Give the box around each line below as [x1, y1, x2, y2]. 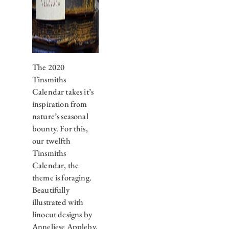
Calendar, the [32, 160, 79, 171]
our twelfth [32, 135, 71, 147]
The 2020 [32, 62, 65, 73]
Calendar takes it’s [32, 86, 94, 98]
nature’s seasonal [32, 111, 88, 122]
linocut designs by [32, 209, 92, 220]
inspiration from [32, 99, 87, 110]
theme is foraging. [32, 172, 91, 184]
